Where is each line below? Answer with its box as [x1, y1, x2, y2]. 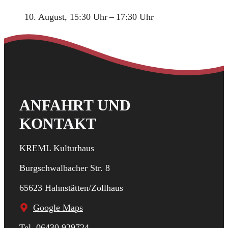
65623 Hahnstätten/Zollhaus [19, 182, 123, 193]
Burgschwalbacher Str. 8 [19, 162, 110, 173]
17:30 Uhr [116, 11, 154, 22]
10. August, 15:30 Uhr [24, 11, 107, 22]
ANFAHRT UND [19, 96, 131, 113]
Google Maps [33, 202, 83, 213]
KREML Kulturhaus [19, 142, 94, 153]
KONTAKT [19, 115, 96, 132]
